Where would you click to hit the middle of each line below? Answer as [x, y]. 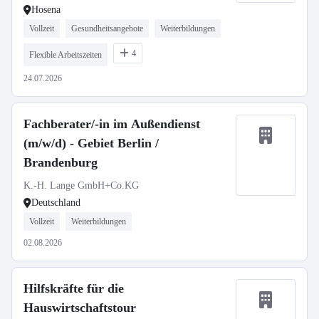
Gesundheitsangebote [107, 28]
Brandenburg [61, 162]
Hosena [46, 10]
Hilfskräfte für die [74, 288]
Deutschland [56, 203]
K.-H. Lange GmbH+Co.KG [81, 185]
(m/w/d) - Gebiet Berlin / [91, 143]
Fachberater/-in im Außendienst [112, 124]
